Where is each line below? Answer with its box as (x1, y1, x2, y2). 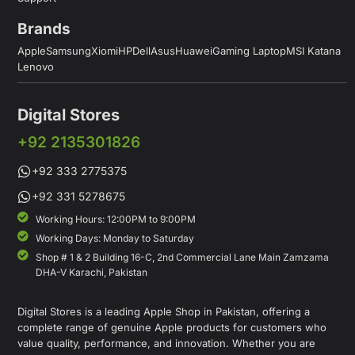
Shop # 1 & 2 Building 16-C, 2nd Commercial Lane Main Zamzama (35, 250, 329, 263)
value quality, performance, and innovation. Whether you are (17, 336, 315, 349)
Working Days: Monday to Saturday (35, 231, 194, 244)
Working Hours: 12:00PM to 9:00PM (35, 212, 196, 225)
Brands (17, 19, 71, 38)
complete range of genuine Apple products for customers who (17, 320, 326, 334)
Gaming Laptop (212, 44, 286, 57)
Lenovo (17, 59, 54, 73)
